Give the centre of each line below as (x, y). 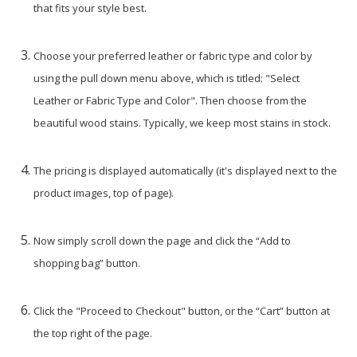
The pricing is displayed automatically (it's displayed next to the (186, 170)
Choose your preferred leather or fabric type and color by (173, 55)
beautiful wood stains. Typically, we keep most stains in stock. (182, 122)
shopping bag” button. (87, 263)
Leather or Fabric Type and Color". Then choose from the (171, 100)
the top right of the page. (93, 333)
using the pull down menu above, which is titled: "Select (167, 78)
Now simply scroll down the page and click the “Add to (163, 240)
